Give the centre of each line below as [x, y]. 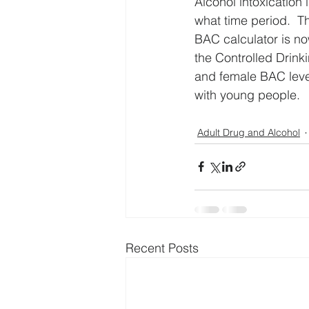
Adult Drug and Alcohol [249, 133]
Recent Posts [162, 248]
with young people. [247, 94]
